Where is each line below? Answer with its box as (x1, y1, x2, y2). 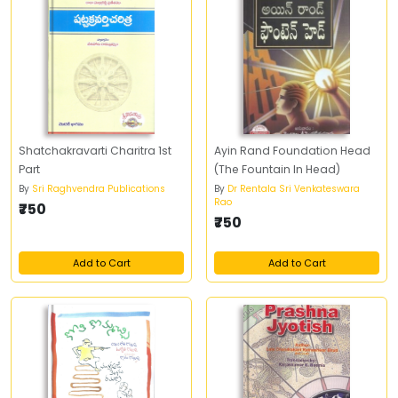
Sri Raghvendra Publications (32, 182, 165, 195)
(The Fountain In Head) (214, 162, 340, 177)
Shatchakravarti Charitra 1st (19, 143, 171, 158)
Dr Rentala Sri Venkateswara (227, 182, 360, 195)
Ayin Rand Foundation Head (214, 143, 370, 158)
